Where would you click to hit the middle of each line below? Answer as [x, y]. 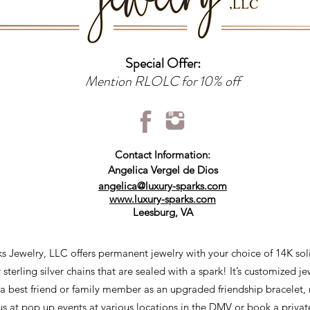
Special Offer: [163, 63]
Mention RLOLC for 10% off [163, 81]
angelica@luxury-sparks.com [163, 186]
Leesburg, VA [163, 212]
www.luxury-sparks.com [163, 199]
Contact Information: [163, 155]
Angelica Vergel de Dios [163, 170]
